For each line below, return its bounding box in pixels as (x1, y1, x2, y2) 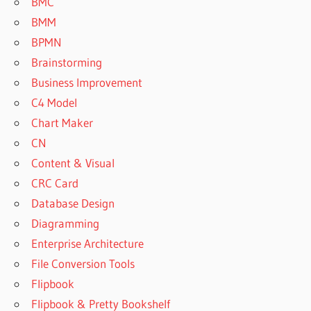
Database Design (31, 196, 115, 211)
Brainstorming (31, 55, 103, 70)
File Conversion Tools (31, 256, 135, 271)
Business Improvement (31, 75, 143, 90)
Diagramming (31, 216, 100, 231)
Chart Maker (31, 115, 94, 131)
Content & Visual (31, 155, 115, 171)
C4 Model (31, 95, 78, 110)
